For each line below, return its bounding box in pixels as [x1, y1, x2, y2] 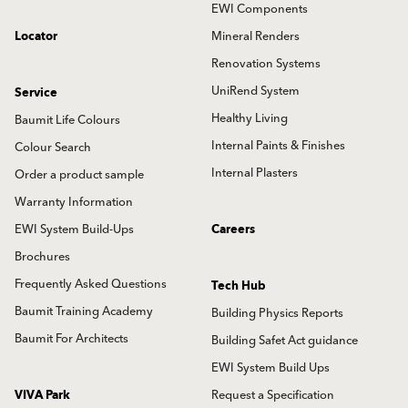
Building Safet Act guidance [211, 330, 358, 351]
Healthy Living [211, 107, 288, 128]
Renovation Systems [211, 53, 321, 74]
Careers [211, 219, 255, 240]
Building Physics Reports [211, 302, 343, 323]
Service [15, 82, 57, 103]
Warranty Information [15, 191, 133, 212]
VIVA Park [15, 384, 70, 405]
